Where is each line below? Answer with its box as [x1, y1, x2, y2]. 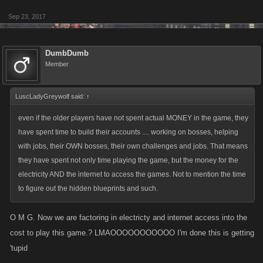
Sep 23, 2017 [8, 13, 46, 20]
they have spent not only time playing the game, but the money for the [18, 156, 238, 164]
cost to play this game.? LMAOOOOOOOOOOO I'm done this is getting [10, 228, 254, 237]
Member [45, 60, 69, 68]
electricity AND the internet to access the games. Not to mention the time [18, 170, 246, 178]
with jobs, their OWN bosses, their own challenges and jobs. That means [18, 142, 248, 150]
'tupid [10, 244, 28, 252]
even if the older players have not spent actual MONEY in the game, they [18, 114, 248, 122]
